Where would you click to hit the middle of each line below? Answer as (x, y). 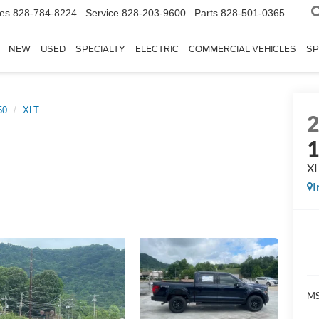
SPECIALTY (100, 49)
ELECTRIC (157, 49)
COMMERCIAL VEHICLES (242, 49)
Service (102, 13)
